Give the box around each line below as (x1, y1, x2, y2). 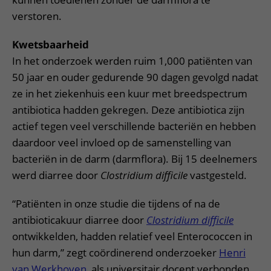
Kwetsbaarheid (12, 38, 89, 51)
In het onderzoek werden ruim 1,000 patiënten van (12, 54, 252, 68)
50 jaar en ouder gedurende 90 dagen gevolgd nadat (12, 70, 258, 84)
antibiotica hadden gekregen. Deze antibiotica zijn (12, 103, 244, 117)
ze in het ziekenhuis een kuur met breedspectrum (12, 87, 247, 100)
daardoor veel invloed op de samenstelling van (12, 135, 231, 149)
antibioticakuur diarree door (12, 213, 146, 227)
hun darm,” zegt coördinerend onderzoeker (12, 246, 219, 260)
